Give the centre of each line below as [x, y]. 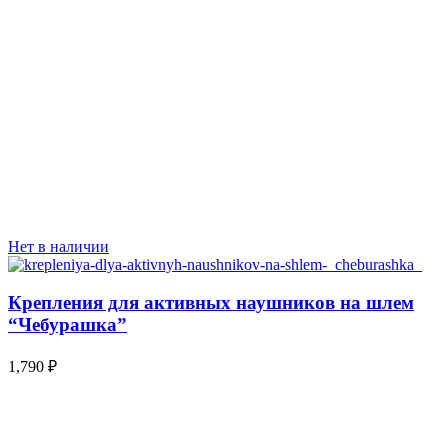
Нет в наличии [58, 246]
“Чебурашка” [67, 325]
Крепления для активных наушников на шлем [211, 303]
